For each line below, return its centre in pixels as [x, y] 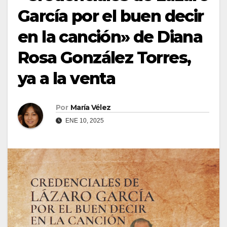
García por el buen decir [111, 16]
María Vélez [90, 107]
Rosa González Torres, [104, 58]
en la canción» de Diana [110, 37]
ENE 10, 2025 [84, 120]
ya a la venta [67, 78]
